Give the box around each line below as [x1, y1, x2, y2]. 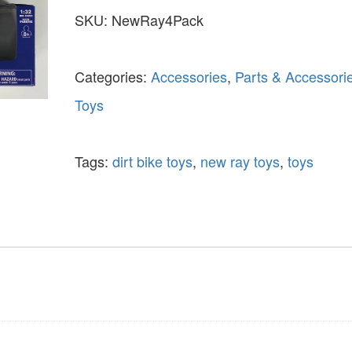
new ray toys [200, 150, 280, 171]
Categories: [74, 65, 151, 86]
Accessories [150, 65, 227, 86]
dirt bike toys [112, 150, 192, 171]
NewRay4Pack [111, 9, 203, 30]
